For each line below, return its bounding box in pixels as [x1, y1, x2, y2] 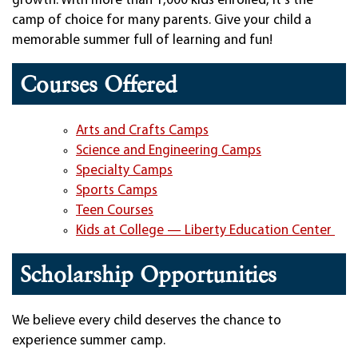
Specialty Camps [76, 164, 173, 178]
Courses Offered [20, 70, 177, 98]
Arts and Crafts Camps [76, 124, 209, 138]
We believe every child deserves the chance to [12, 314, 281, 328]
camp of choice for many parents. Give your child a [12, 14, 312, 28]
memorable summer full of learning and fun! [12, 34, 272, 48]
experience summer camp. [12, 334, 165, 348]
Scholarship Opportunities [20, 261, 276, 288]
